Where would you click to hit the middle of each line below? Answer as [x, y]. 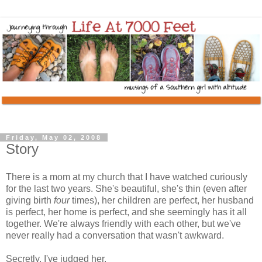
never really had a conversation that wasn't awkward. [115, 235]
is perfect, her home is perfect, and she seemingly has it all [126, 212]
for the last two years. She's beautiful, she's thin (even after [126, 188]
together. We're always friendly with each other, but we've [123, 223]
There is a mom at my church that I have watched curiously [127, 177]
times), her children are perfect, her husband [162, 200]
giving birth [30, 200]
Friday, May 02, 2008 [54, 138]
